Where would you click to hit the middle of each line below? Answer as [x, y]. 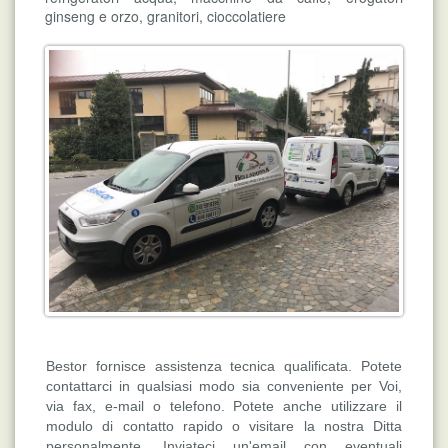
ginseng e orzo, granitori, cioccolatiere [165, 15]
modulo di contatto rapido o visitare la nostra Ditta [224, 426]
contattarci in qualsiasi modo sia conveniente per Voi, [224, 386]
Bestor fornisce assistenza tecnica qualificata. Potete [224, 366]
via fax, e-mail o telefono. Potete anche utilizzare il [224, 406]
